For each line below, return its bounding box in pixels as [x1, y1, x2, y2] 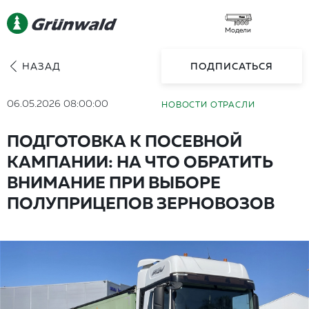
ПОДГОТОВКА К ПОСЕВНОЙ [7, 130, 242, 151]
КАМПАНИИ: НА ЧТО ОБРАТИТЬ [7, 150, 273, 172]
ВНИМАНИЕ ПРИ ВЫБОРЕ [7, 171, 221, 192]
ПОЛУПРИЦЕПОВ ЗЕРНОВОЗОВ [7, 192, 275, 213]
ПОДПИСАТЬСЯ [190, 59, 273, 72]
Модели [225, 26, 251, 34]
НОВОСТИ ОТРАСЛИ [161, 99, 255, 110]
